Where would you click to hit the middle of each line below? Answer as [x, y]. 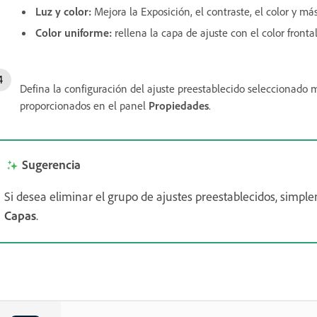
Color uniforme [72, 32]
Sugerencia [51, 164]
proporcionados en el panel [84, 105]
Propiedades [179, 105]
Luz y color [62, 11]
